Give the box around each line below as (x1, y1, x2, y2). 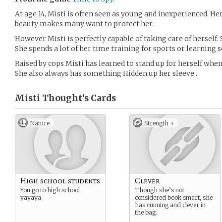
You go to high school (20, 186, 80, 194)
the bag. (135, 209, 157, 216)
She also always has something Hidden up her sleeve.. (15, 69, 197, 78)
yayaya (20, 194, 41, 201)
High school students (20, 176, 100, 185)
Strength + (144, 119, 174, 127)
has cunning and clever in (135, 201, 206, 209)
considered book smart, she (135, 194, 213, 201)
